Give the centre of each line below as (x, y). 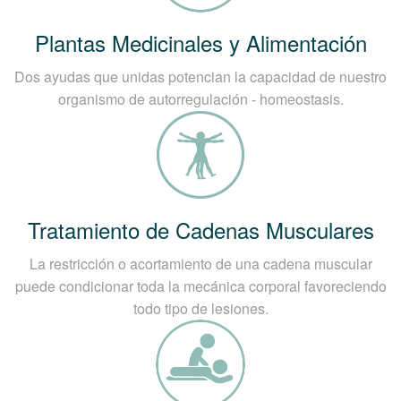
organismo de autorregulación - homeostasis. (200, 99)
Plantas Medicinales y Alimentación (200, 43)
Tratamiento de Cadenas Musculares (200, 230)
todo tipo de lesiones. (200, 309)
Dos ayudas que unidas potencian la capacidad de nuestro (200, 77)
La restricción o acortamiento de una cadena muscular (200, 264)
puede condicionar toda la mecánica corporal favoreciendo (200, 286)
